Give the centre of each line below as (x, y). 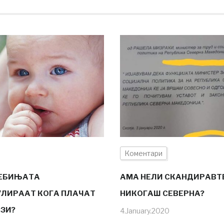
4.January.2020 (144, 210)
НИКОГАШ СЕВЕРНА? (162, 193)
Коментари (143, 153)
